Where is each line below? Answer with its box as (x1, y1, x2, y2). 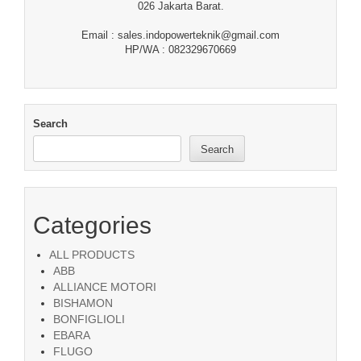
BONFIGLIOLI (53, 312, 125, 326)
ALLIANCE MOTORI (53, 280, 156, 293)
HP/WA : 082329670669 (125, 43, 236, 56)
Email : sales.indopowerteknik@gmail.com (81, 28, 280, 41)
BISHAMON (53, 296, 113, 309)
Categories (33, 211, 151, 239)
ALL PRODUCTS (49, 247, 135, 261)
